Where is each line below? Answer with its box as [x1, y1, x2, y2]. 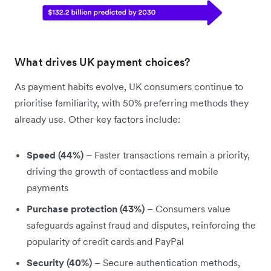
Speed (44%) [27, 149, 83, 162]
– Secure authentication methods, [92, 256, 240, 269]
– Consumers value [145, 203, 230, 215]
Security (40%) [27, 256, 92, 269]
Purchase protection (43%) [27, 203, 145, 215]
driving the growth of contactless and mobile [27, 165, 218, 178]
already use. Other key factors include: [15, 113, 180, 126]
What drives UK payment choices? [15, 55, 191, 70]
